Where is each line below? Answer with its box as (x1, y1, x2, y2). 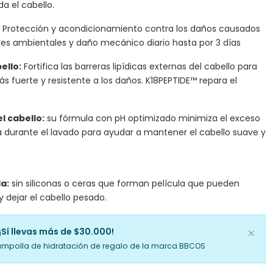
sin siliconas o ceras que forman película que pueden (9, 177, 239, 190)
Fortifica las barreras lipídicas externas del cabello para (21, 60, 257, 73)
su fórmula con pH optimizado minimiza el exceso (44, 112, 260, 124)
